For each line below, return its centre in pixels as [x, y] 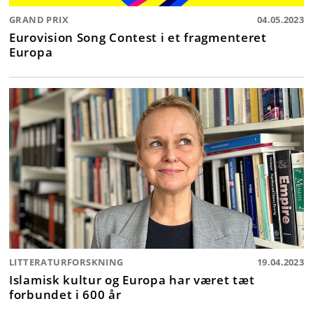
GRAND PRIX [39, 20]
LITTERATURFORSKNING [66, 262]
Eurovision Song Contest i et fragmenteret [138, 37]
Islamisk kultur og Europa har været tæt [132, 280]
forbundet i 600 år [65, 294]
